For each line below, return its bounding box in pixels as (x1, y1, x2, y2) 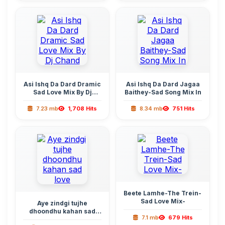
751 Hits (170, 105, 195, 112)
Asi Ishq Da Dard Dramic (24, 80, 101, 88)
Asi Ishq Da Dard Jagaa (126, 80, 200, 88)
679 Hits (166, 214, 193, 221)
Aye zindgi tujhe (37, 199, 87, 207)
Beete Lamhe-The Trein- (124, 189, 202, 197)
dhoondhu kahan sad (29, 207, 95, 215)
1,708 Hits (66, 105, 97, 112)
